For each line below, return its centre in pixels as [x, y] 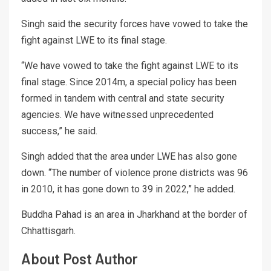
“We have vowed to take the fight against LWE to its [130, 66]
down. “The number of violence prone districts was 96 [135, 173]
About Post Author [80, 259]
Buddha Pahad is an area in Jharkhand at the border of [134, 215]
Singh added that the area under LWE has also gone [129, 157]
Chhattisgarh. [48, 231]
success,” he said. [59, 131]
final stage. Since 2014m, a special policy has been [129, 82]
